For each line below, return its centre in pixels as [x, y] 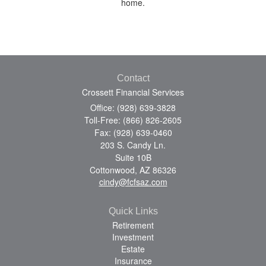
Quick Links [133, 211]
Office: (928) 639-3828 [133, 107]
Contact [133, 78]
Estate [133, 248]
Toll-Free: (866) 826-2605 [133, 120]
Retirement [133, 225]
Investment [133, 237]
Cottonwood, [113, 170]
